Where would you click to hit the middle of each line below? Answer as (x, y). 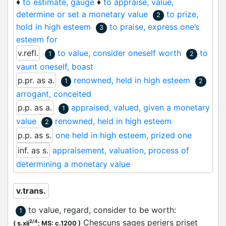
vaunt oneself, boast (55, 67)
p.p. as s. (35, 135)
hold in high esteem (53, 27)
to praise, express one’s (154, 27)
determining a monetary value (73, 164)
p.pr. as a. (36, 80)
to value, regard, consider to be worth (101, 210)
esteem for (37, 39)
